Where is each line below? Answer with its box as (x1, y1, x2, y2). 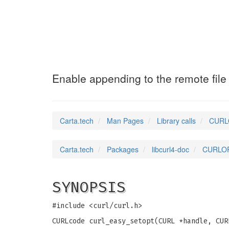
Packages (107, 144, 139, 154)
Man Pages (107, 116, 144, 126)
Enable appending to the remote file (52, 71, 226, 86)
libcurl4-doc (152, 144, 189, 154)
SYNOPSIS (52, 178, 126, 196)
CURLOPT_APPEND (52, 44, 210, 67)
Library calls (157, 116, 196, 126)
